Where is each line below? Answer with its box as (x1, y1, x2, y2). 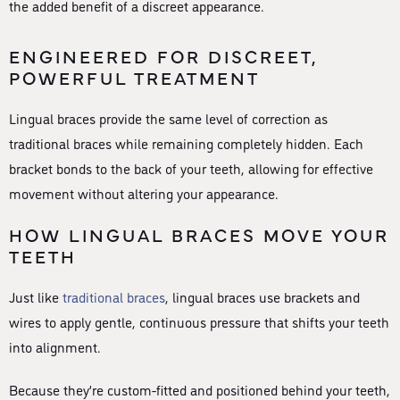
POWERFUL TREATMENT (9, 65, 260, 89)
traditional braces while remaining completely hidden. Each (9, 134, 363, 153)
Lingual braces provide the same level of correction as (9, 109, 328, 128)
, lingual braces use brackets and (165, 287, 360, 306)
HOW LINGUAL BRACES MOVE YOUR (9, 222, 389, 246)
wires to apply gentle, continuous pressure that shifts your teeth (9, 312, 389, 331)
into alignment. (9, 337, 101, 356)
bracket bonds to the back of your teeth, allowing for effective (9, 159, 373, 178)
